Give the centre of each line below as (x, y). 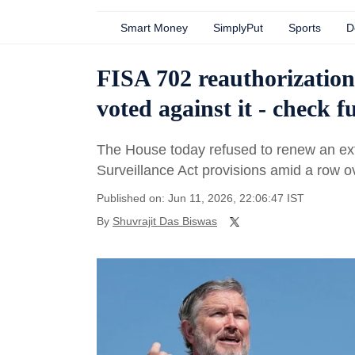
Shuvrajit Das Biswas (165, 221)
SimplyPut (238, 28)
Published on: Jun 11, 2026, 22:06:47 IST (200, 198)
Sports (305, 28)
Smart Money (154, 28)
